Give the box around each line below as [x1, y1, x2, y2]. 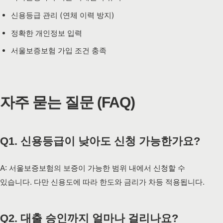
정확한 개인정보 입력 [10, 28, 82, 38]
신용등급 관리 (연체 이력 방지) [10, 10, 114, 20]
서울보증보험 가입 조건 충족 [10, 46, 107, 56]
